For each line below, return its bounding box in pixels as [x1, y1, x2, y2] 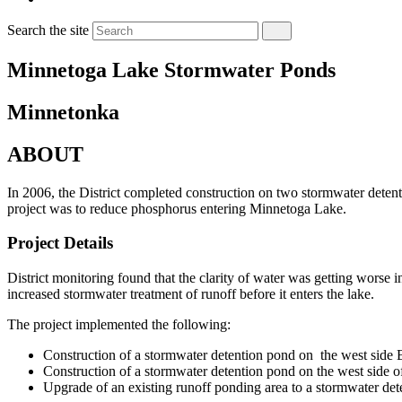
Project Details [7, 233, 113, 253]
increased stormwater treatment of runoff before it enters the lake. [7, 286, 374, 302]
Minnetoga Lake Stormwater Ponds [7, 57, 336, 82]
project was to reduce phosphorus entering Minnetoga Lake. [7, 200, 346, 216]
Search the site [7, 22, 89, 38]
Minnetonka [7, 100, 119, 124]
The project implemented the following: [7, 317, 231, 333]
